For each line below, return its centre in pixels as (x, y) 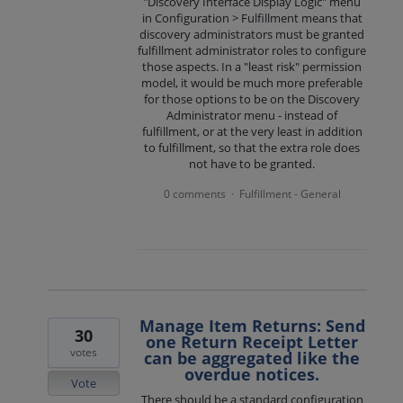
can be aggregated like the (252, 358)
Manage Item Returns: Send (252, 326)
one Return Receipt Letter (252, 342)
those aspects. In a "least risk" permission (252, 66)
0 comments (194, 194)
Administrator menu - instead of (252, 115)
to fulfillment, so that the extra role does (252, 147)
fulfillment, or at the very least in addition (252, 131)
